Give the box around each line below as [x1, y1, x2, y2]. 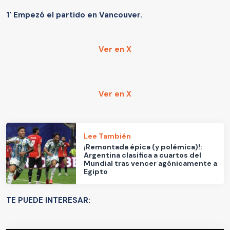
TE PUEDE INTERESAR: [6, 195, 90, 206]
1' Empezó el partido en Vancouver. [6, 10, 142, 21]
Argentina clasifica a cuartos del [84, 150, 202, 160]
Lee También [84, 131, 131, 141]
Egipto [84, 166, 108, 176]
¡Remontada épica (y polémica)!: [84, 142, 203, 151]
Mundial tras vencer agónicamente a [84, 158, 218, 168]
